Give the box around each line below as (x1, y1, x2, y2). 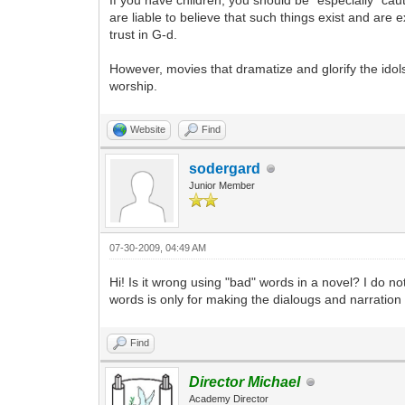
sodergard (189, 161, 261, 176)
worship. (109, 79, 158, 93)
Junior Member (189, 180, 256, 191)
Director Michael (189, 374, 301, 390)
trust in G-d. (109, 27, 178, 42)
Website (130, 124, 166, 135)
